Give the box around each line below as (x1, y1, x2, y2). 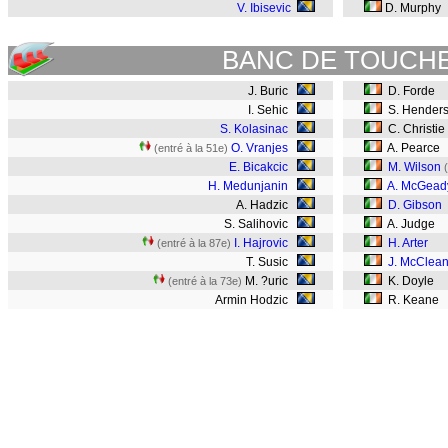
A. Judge (382, 217, 435, 231)
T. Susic (246, 255, 297, 269)
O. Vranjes (231, 141, 288, 155)
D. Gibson (388, 198, 442, 212)
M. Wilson (388, 160, 441, 174)
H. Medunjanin (208, 179, 288, 193)
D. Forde (382, 84, 435, 98)
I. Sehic (248, 103, 297, 117)
